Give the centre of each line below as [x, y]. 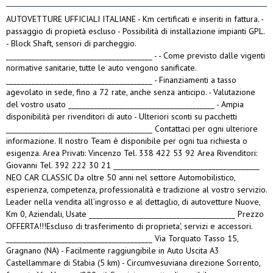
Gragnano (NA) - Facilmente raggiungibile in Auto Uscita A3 [113, 251]
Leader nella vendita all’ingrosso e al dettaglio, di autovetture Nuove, [133, 202]
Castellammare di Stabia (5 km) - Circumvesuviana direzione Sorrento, [133, 263]
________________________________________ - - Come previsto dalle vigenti [136, 56]
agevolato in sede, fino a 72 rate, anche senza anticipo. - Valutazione [131, 92]
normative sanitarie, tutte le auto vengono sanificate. [101, 68]
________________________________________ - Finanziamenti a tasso [121, 80]
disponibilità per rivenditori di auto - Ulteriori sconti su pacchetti [122, 117]
